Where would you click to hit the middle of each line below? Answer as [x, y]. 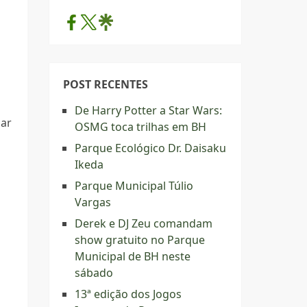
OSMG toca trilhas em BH [140, 127]
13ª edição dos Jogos [128, 294]
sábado [94, 273]
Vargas [93, 202]
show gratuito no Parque [140, 240]
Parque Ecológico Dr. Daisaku [150, 148]
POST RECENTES [106, 84]
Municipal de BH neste [133, 256]
